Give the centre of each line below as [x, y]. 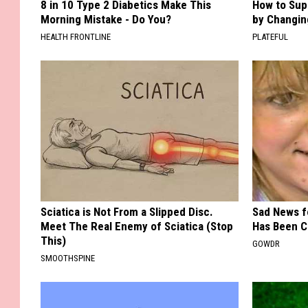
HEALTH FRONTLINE [76, 37]
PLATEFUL [271, 37]
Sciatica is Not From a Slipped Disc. [127, 212]
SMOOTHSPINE [68, 258]
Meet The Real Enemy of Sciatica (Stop [137, 227]
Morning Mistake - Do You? [106, 20]
